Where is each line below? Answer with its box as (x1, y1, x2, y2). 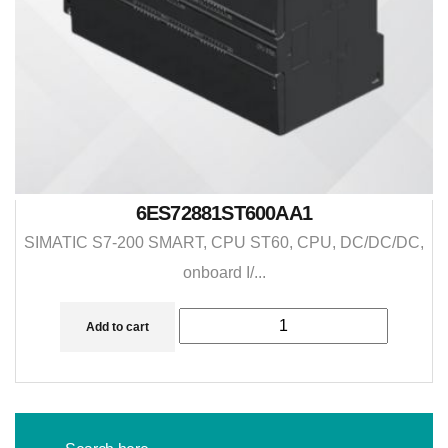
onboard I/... (182, 263, 266, 281)
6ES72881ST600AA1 (135, 201, 313, 224)
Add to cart (86, 319, 149, 334)
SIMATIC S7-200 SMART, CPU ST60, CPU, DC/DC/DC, (24, 233, 424, 251)
